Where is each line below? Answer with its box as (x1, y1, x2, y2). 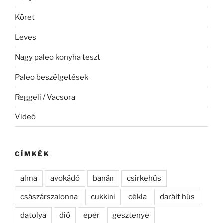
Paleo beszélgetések (15, 72, 88, 82)
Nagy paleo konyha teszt (15, 52, 100, 62)
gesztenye (112, 210, 149, 220)
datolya (20, 210, 46, 220)
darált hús (160, 192, 195, 201)
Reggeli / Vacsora (15, 92, 75, 102)
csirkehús (127, 173, 161, 183)
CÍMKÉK (15, 150, 50, 158)
